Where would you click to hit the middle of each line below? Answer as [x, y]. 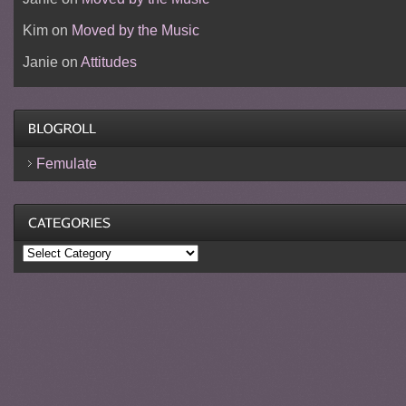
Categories [53, 251]
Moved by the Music [135, 30]
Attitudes [108, 62]
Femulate [66, 163]
